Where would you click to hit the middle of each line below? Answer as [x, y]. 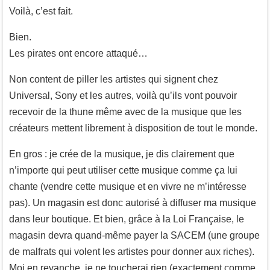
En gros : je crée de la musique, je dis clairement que [122, 154]
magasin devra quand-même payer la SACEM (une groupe [134, 236]
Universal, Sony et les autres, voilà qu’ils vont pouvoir [123, 96]
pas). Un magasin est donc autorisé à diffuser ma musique [133, 203]
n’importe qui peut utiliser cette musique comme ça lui [123, 171]
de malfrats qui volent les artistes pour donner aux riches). [132, 252]
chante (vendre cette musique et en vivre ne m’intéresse [128, 187]
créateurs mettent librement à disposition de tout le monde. [133, 128]
